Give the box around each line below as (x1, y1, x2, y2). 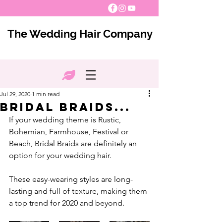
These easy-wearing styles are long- (9, 174, 133, 184)
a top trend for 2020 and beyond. (9, 198, 124, 208)
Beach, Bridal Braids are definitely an (9, 139, 139, 148)
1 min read (32, 90, 59, 98)
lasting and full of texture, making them (9, 186, 149, 196)
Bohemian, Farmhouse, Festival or (9, 127, 130, 136)
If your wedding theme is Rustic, (9, 115, 123, 124)
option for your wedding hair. (9, 151, 113, 160)
